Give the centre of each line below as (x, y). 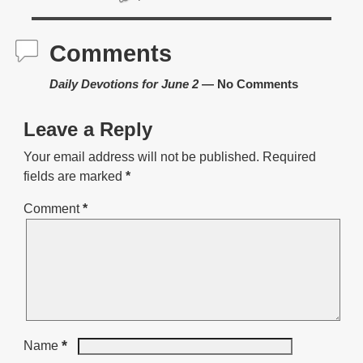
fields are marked (74, 176)
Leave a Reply (88, 129)
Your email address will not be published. (141, 156)
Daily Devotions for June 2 (124, 83)
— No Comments (248, 83)
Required (289, 156)
